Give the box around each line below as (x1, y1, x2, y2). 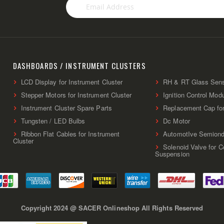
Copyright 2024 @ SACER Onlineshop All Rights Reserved (20, 202, 203, 212)
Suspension (155, 148, 189, 158)
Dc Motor (163, 115, 190, 125)
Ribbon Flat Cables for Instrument (20, 128, 119, 138)
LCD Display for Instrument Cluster (20, 76, 123, 86)
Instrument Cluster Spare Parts (20, 102, 112, 112)
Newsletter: (65, 58, 99, 68)
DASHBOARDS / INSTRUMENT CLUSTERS (12, 59, 146, 71)
